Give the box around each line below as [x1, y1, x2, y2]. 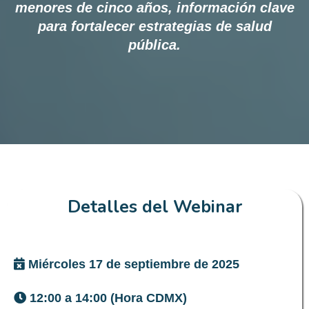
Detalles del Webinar [67, 195, 242, 219]
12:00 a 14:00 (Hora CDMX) [30, 291, 187, 306]
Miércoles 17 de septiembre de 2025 [28, 257, 239, 272]
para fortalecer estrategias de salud [37, 19, 272, 34]
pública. [128, 37, 181, 53]
